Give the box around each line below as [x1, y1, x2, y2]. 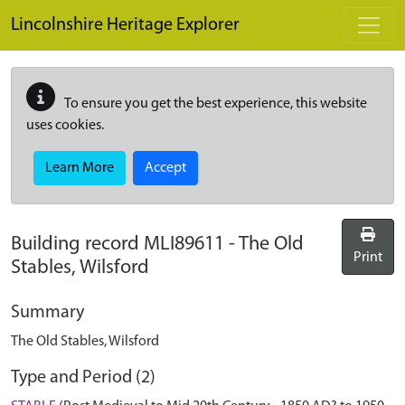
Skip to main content [10, 3, 135, 17]
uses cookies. [26, 118, 104, 133]
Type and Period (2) [11, 369, 155, 387]
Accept [145, 161, 186, 175]
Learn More [45, 161, 114, 175]
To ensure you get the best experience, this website [62, 97, 367, 111]
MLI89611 [144, 234, 224, 255]
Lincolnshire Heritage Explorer [11, 16, 240, 34]
